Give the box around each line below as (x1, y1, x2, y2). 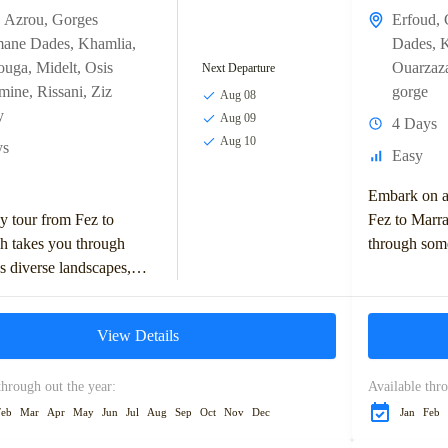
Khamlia (78, 34, 132, 52)
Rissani (37, 82, 83, 100)
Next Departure (202, 61, 276, 76)
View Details (96, 326, 179, 344)
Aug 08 (220, 88, 257, 103)
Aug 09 (220, 111, 257, 126)
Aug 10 (220, 134, 257, 149)
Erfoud (391, 10, 436, 28)
